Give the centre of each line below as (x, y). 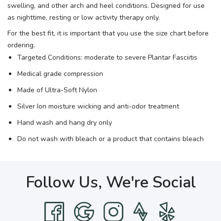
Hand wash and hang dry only (65, 123)
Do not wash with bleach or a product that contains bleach (110, 139)
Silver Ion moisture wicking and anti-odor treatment (98, 107)
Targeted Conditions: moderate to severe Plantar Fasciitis (107, 58)
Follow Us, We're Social (110, 183)
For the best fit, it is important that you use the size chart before (108, 34)
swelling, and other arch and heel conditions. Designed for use (106, 6)
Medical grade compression (60, 74)
